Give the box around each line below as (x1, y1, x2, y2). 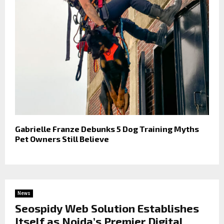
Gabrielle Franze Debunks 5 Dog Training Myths (15, 124, 199, 134)
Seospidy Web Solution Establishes (15, 201, 199, 215)
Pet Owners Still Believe (15, 134, 109, 144)
